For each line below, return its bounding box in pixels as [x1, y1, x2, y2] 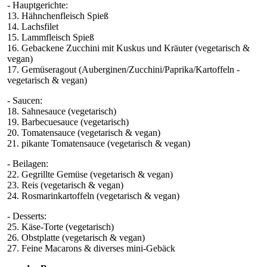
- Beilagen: [7, 158, 48, 169]
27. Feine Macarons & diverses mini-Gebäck [7, 243, 175, 253]
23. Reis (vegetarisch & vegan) [7, 179, 123, 190]
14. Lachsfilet [7, 21, 58, 32]
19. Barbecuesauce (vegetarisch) [7, 116, 129, 127]
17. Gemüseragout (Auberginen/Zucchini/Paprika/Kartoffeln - [7, 64, 240, 74]
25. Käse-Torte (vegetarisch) [7, 221, 114, 232]
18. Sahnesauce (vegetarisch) [7, 105, 116, 116]
